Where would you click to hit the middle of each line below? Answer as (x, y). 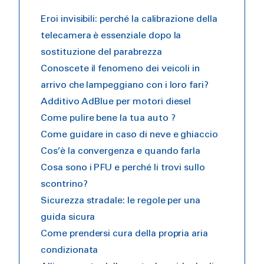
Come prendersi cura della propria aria (125, 234)
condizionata (70, 250)
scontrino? (64, 184)
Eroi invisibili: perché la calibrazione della (129, 19)
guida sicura (68, 217)
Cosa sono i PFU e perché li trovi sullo (123, 168)
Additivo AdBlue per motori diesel (116, 102)
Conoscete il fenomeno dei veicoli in (121, 69)
